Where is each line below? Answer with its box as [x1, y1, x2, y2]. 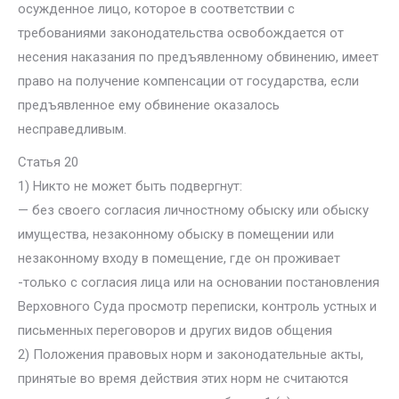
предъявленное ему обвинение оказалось [18, 97, 280, 113]
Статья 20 [18, 154, 78, 170]
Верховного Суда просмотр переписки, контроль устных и [18, 298, 377, 314]
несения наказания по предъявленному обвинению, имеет [18, 49, 379, 65]
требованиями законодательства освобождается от [18, 25, 344, 41]
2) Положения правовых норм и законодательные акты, [18, 346, 363, 362]
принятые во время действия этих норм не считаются [18, 370, 348, 387]
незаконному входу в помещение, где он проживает [18, 250, 340, 266]
